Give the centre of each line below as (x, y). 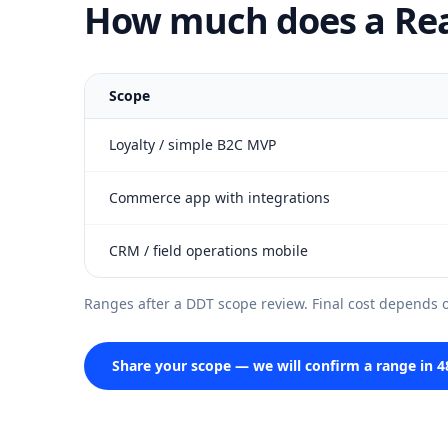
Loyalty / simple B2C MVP (192, 144)
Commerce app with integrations (219, 197)
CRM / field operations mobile (208, 250)
